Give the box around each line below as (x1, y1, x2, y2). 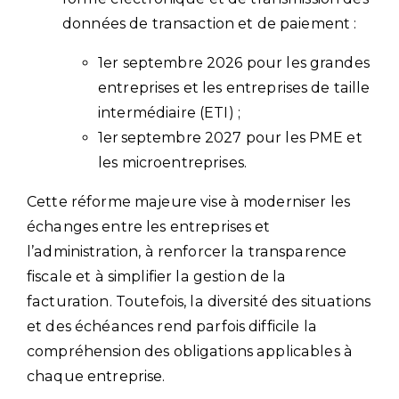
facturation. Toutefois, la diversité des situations (27, 292, 371, 310)
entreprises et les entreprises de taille (98, 78, 370, 96)
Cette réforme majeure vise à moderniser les (27, 192, 351, 210)
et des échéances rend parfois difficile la (27, 317, 317, 335)
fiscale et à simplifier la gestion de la (27, 267, 287, 285)
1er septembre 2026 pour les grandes (98, 53, 370, 71)
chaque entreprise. (27, 367, 166, 385)
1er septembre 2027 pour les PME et (98, 128, 362, 146)
